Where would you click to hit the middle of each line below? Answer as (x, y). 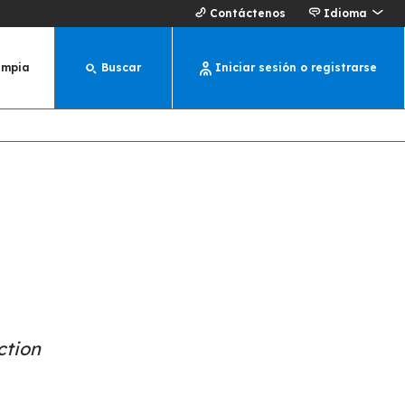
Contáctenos (248, 13)
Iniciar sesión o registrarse (296, 67)
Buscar (121, 67)
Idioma (345, 13)
